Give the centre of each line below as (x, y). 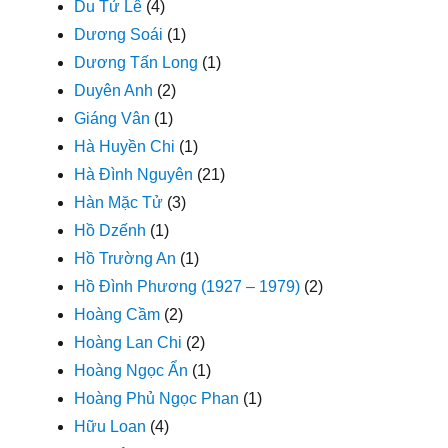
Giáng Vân (112, 118)
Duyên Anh (114, 90)
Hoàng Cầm (117, 314)
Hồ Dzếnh (110, 230)
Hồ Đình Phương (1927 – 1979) (187, 286)
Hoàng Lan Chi (128, 342)
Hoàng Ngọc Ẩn (131, 370)
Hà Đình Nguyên (134, 174)
